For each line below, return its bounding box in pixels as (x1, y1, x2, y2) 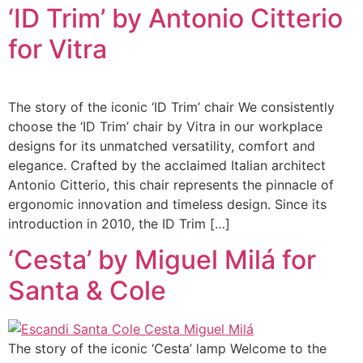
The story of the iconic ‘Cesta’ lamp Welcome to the (8, 340, 327, 357)
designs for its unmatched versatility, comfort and (8, 138, 315, 154)
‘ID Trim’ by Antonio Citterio (8, 2, 343, 34)
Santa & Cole (8, 275, 166, 307)
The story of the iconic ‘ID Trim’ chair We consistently (8, 99, 335, 115)
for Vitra (8, 33, 107, 65)
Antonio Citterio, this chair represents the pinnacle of (8, 177, 334, 193)
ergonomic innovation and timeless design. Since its (8, 196, 327, 212)
